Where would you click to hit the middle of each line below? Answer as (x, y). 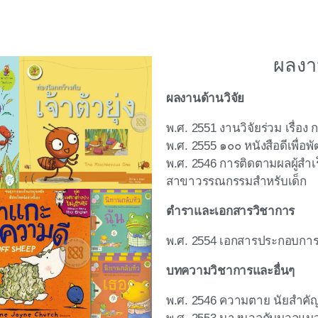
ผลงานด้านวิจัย (205, 98)
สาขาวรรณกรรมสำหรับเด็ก (236, 181)
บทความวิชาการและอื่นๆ (231, 270)
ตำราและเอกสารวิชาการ (231, 211)
